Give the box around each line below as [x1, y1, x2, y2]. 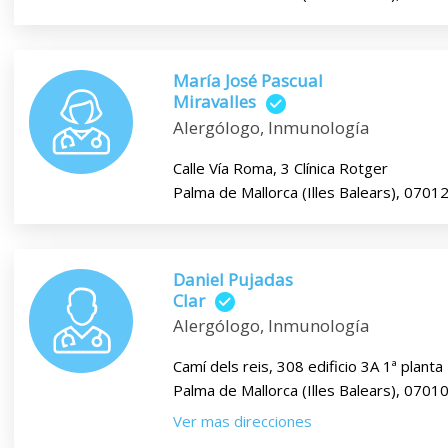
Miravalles [172, 90, 256, 114]
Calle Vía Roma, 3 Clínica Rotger [172, 157, 388, 178]
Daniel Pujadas [172, 267, 293, 291]
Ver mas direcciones [172, 411, 312, 432]
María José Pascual [172, 69, 323, 93]
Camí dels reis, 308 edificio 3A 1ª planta [172, 356, 443, 377]
